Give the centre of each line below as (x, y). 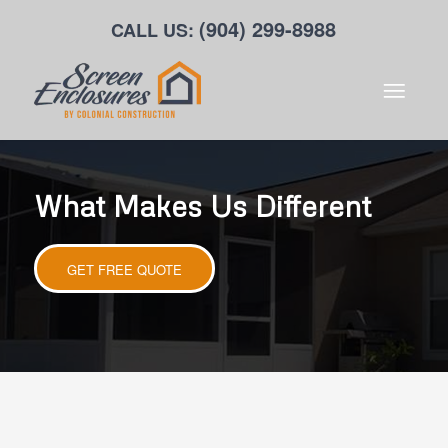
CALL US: (155, 30)
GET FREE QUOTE (124, 269)
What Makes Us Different (202, 205)
